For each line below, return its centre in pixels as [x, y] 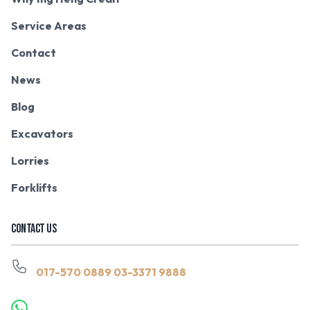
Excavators [42, 133]
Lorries [30, 160]
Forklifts [34, 187]
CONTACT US [34, 228]
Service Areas [49, 25]
